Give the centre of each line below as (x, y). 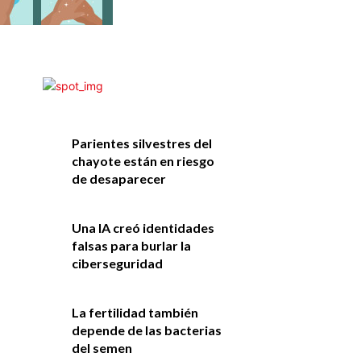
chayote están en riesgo (143, 160)
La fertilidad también (135, 312)
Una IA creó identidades (143, 227)
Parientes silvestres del (141, 143)
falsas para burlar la (131, 245)
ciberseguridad (117, 263)
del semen (102, 347)
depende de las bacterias (146, 330)
